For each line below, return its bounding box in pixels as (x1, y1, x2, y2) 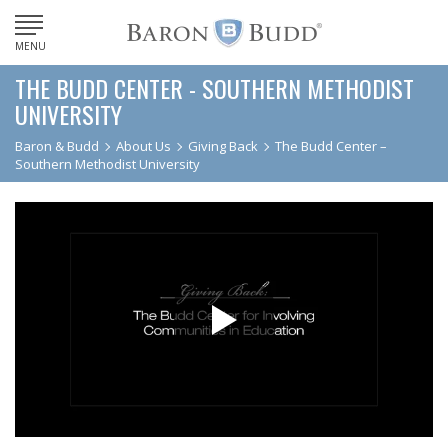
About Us (116, 137, 171, 155)
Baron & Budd (15, 137, 99, 155)
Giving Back (188, 137, 258, 155)
